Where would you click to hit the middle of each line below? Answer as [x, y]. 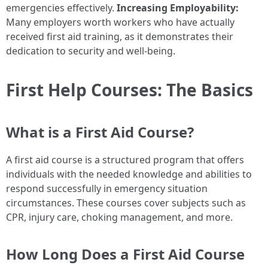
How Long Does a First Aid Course [125, 254]
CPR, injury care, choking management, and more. [119, 217]
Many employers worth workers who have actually [120, 22]
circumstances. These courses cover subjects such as [126, 202]
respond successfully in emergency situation [107, 188]
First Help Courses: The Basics [130, 89]
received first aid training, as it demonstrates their [120, 36]
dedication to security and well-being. [91, 51]
